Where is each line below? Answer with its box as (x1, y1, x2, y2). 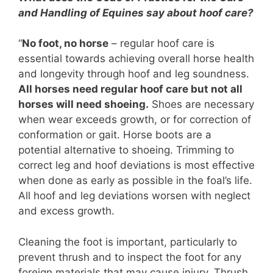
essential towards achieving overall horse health (18, 52, 254, 65)
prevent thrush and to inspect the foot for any (18, 250, 241, 263)
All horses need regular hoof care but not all (18, 83, 243, 96)
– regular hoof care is (108, 37, 214, 50)
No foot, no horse (22, 37, 108, 50)
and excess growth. (18, 205, 118, 218)
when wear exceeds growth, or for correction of (18, 113, 251, 126)
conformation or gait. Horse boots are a (18, 129, 211, 141)
